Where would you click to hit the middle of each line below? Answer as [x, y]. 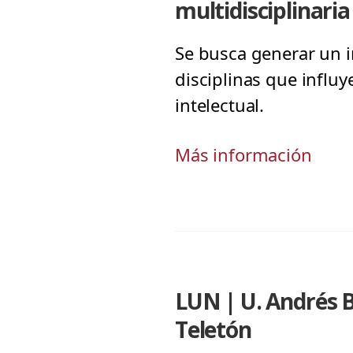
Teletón [213, 329]
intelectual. [220, 105]
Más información [243, 154]
